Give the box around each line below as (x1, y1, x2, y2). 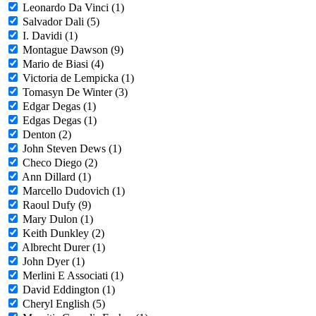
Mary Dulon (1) (23, 213, 93, 226)
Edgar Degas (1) (23, 100, 96, 113)
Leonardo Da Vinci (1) (23, 1, 124, 14)
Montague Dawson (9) (23, 44, 123, 56)
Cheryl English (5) (23, 298, 105, 310)
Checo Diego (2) (23, 157, 97, 169)
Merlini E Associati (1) (23, 269, 123, 282)
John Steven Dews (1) (23, 142, 121, 155)
